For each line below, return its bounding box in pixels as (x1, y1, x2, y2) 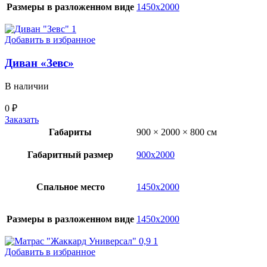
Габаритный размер (27, 149, 113, 160)
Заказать (5, 114, 39, 125)
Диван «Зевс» (5, 57, 74, 70)
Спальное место (36, 181, 105, 192)
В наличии (5, 80, 49, 91)
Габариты (49, 126, 92, 137)
